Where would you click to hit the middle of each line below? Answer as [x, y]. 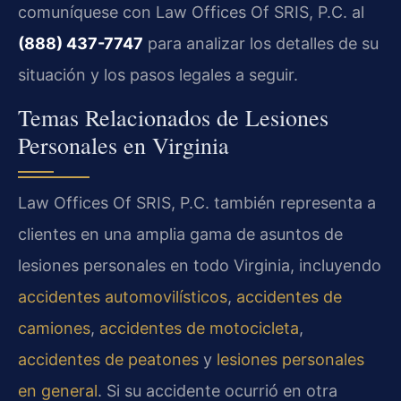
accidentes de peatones [108, 359]
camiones [54, 328]
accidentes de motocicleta [199, 328]
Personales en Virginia [124, 145]
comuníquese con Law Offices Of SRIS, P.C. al [191, 13]
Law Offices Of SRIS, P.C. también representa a [197, 202]
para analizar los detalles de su [261, 44]
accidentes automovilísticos [123, 296]
